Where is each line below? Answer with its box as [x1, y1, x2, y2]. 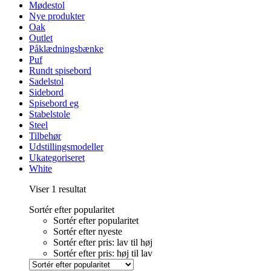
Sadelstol [29, 76, 64, 87]
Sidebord [29, 87, 64, 97]
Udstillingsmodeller [29, 141, 103, 152]
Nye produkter [29, 10, 85, 21]
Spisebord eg [29, 97, 79, 108]
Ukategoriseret [29, 152, 85, 163]
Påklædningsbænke [29, 43, 103, 54]
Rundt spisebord [29, 65, 91, 76]
